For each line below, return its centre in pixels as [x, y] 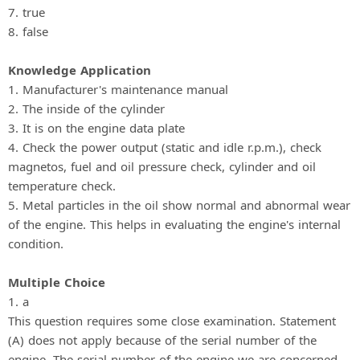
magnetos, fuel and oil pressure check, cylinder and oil [162, 167]
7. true [27, 12]
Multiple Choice [57, 282]
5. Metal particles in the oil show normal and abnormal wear [179, 205]
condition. [36, 244]
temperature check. [62, 186]
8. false [28, 32]
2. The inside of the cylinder [86, 109]
